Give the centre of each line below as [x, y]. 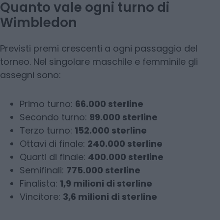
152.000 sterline [111, 131]
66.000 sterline [109, 104]
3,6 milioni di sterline [110, 197]
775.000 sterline [103, 170]
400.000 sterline [126, 157]
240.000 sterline [125, 144]
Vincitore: [41, 197]
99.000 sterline [124, 117]
